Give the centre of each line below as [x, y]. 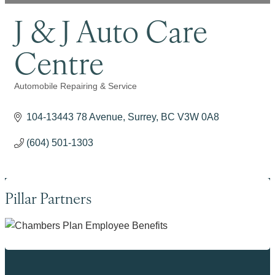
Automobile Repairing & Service [76, 86]
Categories [48, 96]
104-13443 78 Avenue [75, 117]
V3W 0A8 [198, 117]
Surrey [142, 117]
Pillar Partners [48, 197]
